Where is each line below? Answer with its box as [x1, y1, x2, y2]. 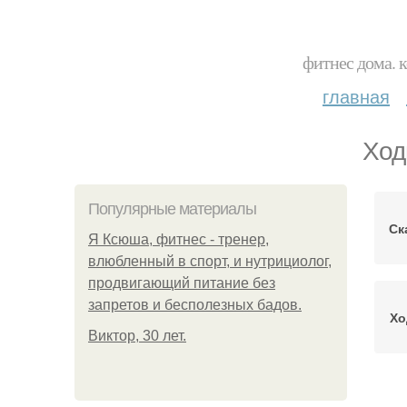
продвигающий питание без [88, 275, 275, 291]
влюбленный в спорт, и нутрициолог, [88, 253, 332, 269]
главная [323, 83, 390, 109]
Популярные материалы [88, 200, 256, 218]
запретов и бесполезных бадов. [88, 297, 302, 313]
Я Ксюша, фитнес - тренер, [88, 232, 269, 247]
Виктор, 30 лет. [88, 328, 186, 343]
